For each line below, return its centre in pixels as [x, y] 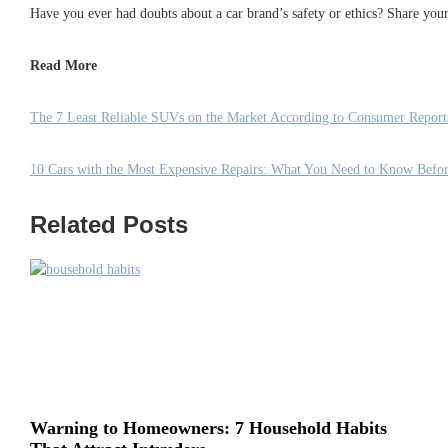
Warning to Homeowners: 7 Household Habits [208, 428]
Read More [63, 65]
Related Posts [109, 224]
